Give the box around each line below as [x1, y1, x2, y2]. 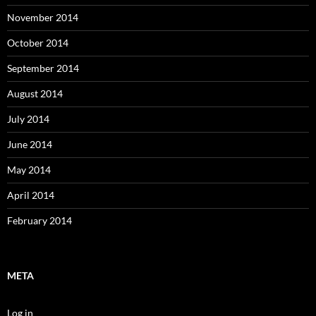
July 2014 [7, 113, 49, 125]
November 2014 [7, 11, 78, 23]
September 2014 [7, 62, 79, 74]
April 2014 [7, 189, 54, 201]
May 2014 [7, 164, 51, 176]
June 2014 [7, 138, 52, 150]
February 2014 [7, 214, 72, 226]
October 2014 [7, 37, 68, 49]
